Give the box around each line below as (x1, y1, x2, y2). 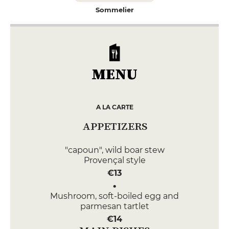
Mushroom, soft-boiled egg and (50, 191, 179, 201)
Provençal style (83, 155, 146, 165)
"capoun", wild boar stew (64, 145, 165, 155)
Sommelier (95, 6, 134, 14)
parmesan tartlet (80, 201, 149, 211)
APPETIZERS (82, 119, 147, 133)
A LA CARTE (96, 103, 133, 111)
